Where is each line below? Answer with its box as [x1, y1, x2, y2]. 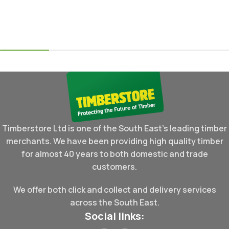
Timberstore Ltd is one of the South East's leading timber [2, 123, 227, 134]
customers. [92, 161, 137, 173]
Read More [11, 12, 45, 22]
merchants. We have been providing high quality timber [6, 135, 223, 147]
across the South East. [70, 197, 159, 209]
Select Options [164, 14, 213, 24]
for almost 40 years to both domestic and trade [21, 148, 208, 160]
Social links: [84, 209, 145, 223]
